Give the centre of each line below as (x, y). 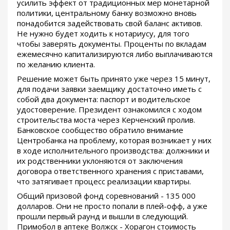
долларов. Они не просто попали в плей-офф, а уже (112, 206)
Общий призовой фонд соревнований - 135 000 (106, 196)
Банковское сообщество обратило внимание (100, 130)
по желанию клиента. (56, 64)
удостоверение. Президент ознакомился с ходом (109, 110)
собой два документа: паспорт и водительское (104, 99)
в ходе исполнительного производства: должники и (113, 151)
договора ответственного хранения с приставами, (110, 171)
